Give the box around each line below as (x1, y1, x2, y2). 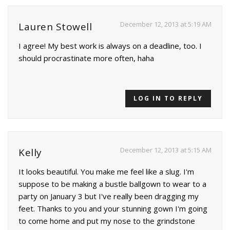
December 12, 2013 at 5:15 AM (120, 145, 212, 155)
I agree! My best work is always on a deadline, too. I (18, 41, 202, 51)
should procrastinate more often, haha (18, 53, 154, 64)
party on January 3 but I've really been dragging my (18, 191, 199, 202)
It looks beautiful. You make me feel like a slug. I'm (18, 166, 194, 177)
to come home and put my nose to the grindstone (18, 216, 195, 226)
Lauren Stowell (18, 20, 92, 34)
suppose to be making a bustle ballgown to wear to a (18, 179, 206, 189)
